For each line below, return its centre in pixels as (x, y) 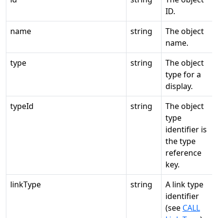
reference (183, 153)
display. (179, 86)
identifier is (186, 129)
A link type (184, 184)
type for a (183, 74)
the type (181, 141)
